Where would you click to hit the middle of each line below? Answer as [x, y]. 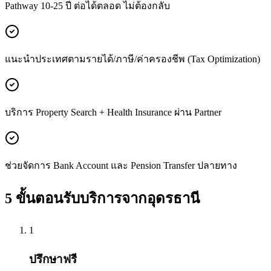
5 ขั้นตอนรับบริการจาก [76, 198]
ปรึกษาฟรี [53, 260]
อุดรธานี [173, 198]
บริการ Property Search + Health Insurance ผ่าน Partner [113, 112]
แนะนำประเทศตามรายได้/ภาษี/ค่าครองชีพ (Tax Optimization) [132, 59]
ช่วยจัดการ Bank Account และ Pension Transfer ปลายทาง [121, 165]
